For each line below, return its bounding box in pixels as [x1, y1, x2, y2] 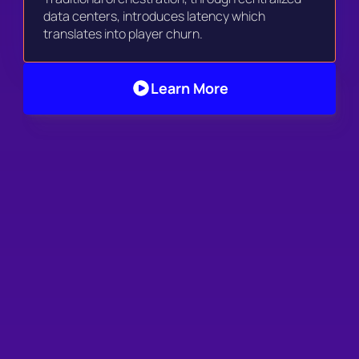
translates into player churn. [43, 24, 205, 42]
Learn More [150, 78, 228, 98]
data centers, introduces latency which [43, 6, 265, 25]
